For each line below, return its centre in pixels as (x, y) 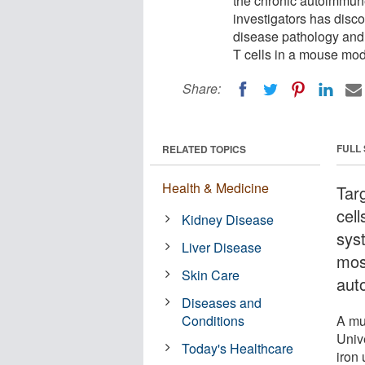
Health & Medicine (215, 187)
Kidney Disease (228, 219)
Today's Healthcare (238, 348)
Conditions (213, 320)
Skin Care (211, 275)
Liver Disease (222, 247)
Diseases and (222, 302)
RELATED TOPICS (204, 149)
